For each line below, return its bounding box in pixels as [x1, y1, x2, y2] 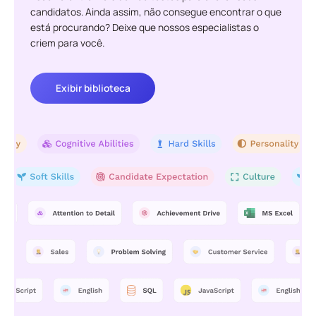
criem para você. [30, 36, 105, 49]
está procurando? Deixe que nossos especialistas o [30, 20, 260, 34]
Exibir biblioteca [55, 81, 130, 95]
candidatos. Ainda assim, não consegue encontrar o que [30, 5, 282, 18]
